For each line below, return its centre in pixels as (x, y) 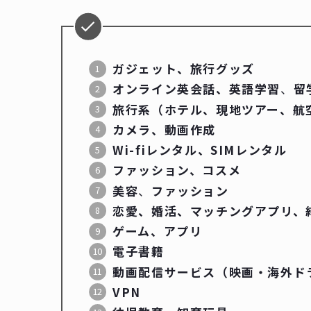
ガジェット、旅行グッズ (184, 69)
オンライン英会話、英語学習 (197, 89)
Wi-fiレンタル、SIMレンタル (200, 150)
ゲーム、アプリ (158, 231)
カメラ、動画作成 (165, 129)
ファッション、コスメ (177, 170)
